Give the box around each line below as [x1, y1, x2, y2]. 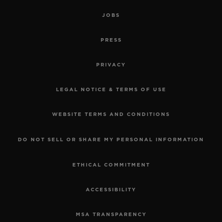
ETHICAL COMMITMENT [72, 162, 150, 167]
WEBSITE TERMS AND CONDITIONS [52, 111, 170, 117]
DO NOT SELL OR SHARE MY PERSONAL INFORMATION [18, 137, 204, 142]
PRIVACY [96, 62, 126, 67]
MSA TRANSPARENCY [75, 212, 147, 217]
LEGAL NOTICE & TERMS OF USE [55, 87, 166, 92]
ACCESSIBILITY [86, 187, 136, 192]
